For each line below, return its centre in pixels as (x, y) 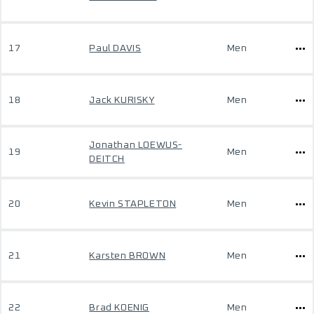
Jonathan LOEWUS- (136, 145)
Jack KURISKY (122, 100)
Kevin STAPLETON (133, 204)
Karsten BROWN (128, 256)
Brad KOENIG (119, 308)
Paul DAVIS (115, 48)
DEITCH (107, 159)
